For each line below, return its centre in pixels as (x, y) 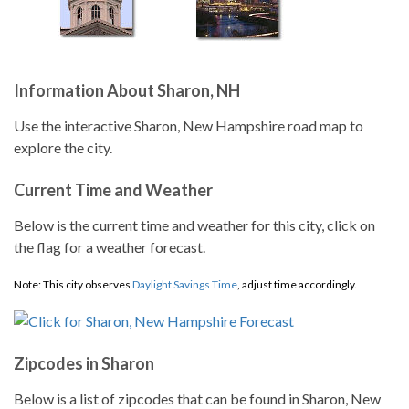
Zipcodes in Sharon (84, 363)
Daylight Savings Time (185, 284)
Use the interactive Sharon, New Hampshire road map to (189, 126)
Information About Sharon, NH (127, 90)
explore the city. (63, 147)
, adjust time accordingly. (297, 284)
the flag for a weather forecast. (110, 247)
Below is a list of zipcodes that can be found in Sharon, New (197, 399)
